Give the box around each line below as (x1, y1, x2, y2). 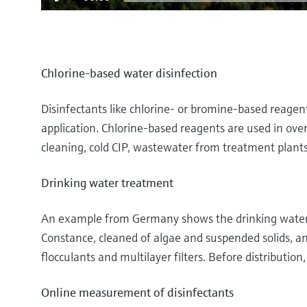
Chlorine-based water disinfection (41, 65, 217, 81)
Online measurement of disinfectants (41, 284, 234, 300)
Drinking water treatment (41, 175, 173, 191)
